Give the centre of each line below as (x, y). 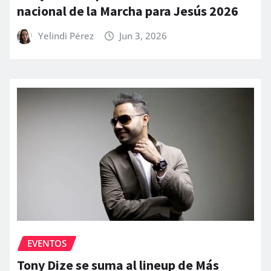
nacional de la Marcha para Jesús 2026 (128, 11)
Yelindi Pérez (66, 36)
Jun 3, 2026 (143, 36)
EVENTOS (47, 243)
